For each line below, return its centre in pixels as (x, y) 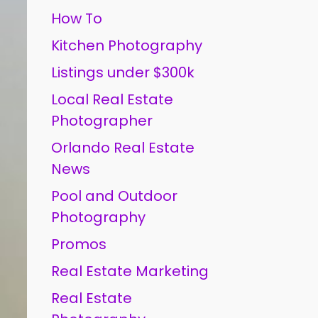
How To (77, 18)
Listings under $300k (123, 72)
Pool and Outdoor (115, 196)
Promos (79, 244)
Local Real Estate (113, 99)
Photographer (102, 121)
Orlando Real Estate (123, 148)
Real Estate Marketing (130, 271)
